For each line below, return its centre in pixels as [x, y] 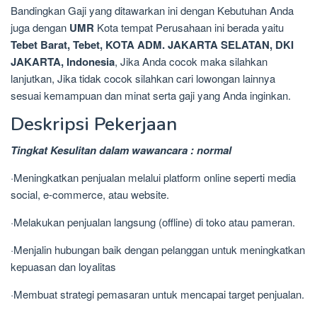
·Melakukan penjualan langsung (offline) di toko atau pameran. [153, 222]
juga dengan [40, 28]
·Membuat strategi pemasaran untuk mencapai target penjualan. [157, 294]
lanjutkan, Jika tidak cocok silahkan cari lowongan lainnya [143, 79]
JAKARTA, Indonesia [63, 62]
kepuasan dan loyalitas [63, 267]
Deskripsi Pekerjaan [94, 125]
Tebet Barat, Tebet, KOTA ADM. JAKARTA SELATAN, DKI [152, 45]
